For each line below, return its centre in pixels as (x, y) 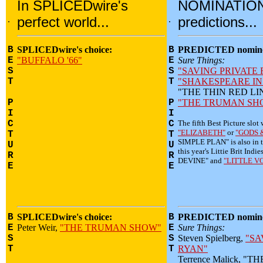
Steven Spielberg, (212, 238)
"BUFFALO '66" (50, 60)
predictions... (218, 22)
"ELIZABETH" (202, 132)
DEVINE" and (201, 161)
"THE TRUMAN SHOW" (111, 227)
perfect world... (63, 22)
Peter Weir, (38, 227)
